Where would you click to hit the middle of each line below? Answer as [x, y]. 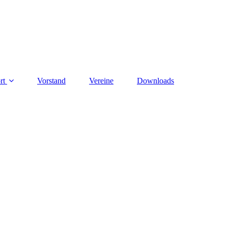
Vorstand [51, 81]
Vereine [101, 81]
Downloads [155, 81]
